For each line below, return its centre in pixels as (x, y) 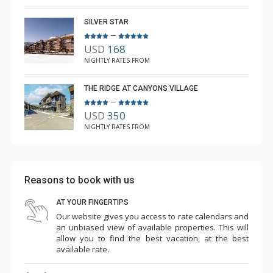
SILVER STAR (106, 22)
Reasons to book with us (80, 180)
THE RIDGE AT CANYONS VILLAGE (141, 88)
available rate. (83, 249)
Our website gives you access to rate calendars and (152, 216)
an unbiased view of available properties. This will (152, 227)
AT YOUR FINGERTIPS (92, 202)
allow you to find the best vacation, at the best (152, 238)
